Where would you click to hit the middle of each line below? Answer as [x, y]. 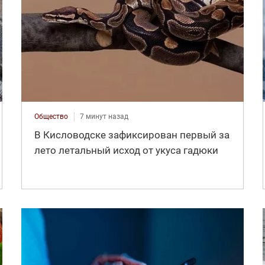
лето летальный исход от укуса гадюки [126, 151]
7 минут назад [104, 117]
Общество [51, 117]
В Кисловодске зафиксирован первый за [132, 135]
